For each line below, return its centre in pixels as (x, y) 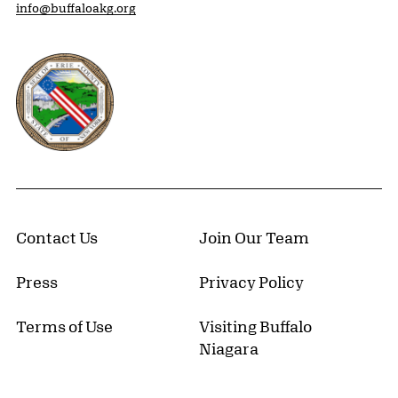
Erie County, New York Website (131, 64)
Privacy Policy (251, 281)
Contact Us (57, 237)
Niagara (229, 348)
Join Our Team (254, 237)
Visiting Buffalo (255, 326)
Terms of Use (64, 326)
